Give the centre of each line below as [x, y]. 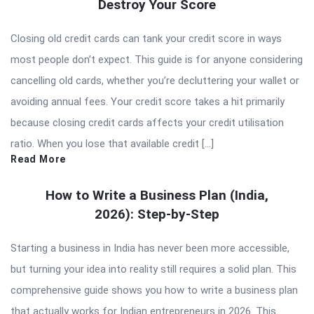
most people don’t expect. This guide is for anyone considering [157, 60]
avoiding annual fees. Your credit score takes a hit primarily [148, 102]
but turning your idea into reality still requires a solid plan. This [153, 269]
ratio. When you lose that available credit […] [112, 144]
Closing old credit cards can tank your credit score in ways [146, 39]
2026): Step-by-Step [157, 214]
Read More [39, 159]
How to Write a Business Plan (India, [157, 196]
